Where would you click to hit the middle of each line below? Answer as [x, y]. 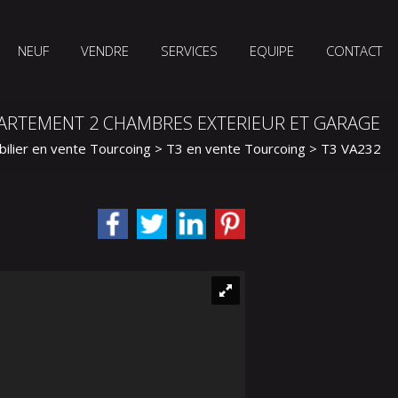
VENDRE [105, 51]
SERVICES [189, 51]
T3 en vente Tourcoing [236, 148]
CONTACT [354, 51]
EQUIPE [272, 51]
